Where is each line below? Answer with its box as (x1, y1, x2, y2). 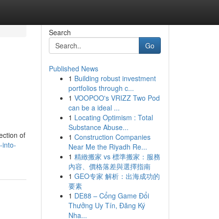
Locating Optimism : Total (74, 112, 153, 122)
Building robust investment (74, 73, 156, 83)
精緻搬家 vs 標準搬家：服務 (74, 152, 160, 161)
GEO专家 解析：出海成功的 (74, 171, 160, 181)
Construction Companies (74, 132, 151, 142)
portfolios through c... (68, 83, 134, 93)
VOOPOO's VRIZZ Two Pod (74, 93, 160, 103)
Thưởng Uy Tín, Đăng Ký (68, 200, 145, 210)
